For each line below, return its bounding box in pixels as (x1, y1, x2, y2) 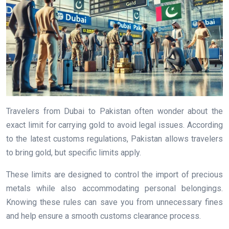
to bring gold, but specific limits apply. (6, 148, 141, 158)
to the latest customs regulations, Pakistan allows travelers (6, 134, 223, 144)
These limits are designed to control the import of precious (6, 170, 223, 180)
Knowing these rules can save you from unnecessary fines (6, 197, 223, 208)
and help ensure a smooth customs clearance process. (6, 211, 201, 221)
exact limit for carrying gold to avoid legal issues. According (6, 120, 223, 130)
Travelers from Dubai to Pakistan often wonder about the (6, 106, 223, 117)
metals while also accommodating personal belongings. (6, 184, 223, 194)
